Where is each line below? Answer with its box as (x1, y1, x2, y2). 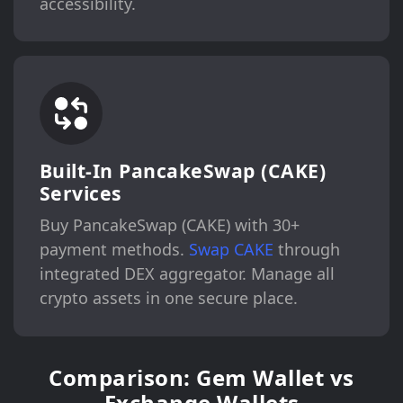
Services (39, 180, 122, 207)
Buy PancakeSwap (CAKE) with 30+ (39, 214, 300, 237)
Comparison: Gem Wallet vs (49, 363, 354, 392)
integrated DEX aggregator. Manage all (39, 263, 335, 285)
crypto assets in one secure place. (39, 287, 298, 309)
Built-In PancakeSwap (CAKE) (39, 157, 327, 184)
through (273, 238, 340, 261)
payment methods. (39, 238, 189, 261)
